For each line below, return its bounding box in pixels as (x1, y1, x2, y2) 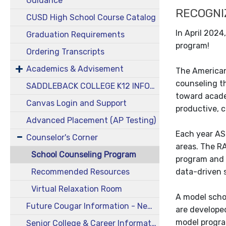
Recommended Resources (31, 167, 130, 177)
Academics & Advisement (26, 64, 124, 74)
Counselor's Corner (26, 133, 98, 142)
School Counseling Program (31, 150, 136, 159)
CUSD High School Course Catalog (26, 13, 156, 22)
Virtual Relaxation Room (31, 184, 122, 194)
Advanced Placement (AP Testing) (26, 116, 156, 125)
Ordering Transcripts (26, 47, 104, 56)
